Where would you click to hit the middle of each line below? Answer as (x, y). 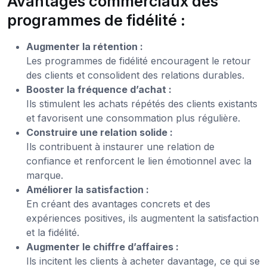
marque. (45, 175)
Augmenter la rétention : (85, 46)
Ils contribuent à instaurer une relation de (120, 146)
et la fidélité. (53, 232)
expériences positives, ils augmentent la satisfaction (142, 218)
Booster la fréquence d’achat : (99, 89)
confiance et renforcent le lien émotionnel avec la (139, 161)
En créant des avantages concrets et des (118, 204)
